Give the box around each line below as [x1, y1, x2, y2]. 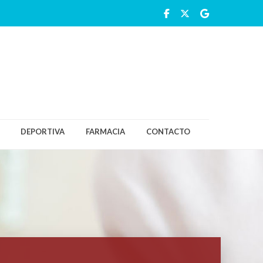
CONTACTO [146, 127, 190, 136]
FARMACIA [85, 127, 125, 136]
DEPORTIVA [20, 127, 65, 136]
